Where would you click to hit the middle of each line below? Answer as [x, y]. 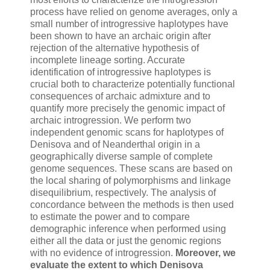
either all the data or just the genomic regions [126, 241]
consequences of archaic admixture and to [120, 96]
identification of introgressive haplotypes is [121, 72]
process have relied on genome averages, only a [134, 12]
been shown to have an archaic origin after [121, 36]
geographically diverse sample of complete [121, 157]
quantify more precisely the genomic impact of [127, 108]
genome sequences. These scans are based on [131, 169]
